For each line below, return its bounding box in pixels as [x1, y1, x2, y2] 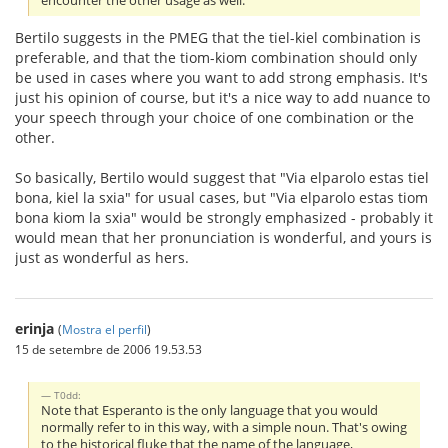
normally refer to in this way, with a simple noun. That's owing [41, 419, 408, 437]
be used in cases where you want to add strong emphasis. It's [15, 68, 428, 88]
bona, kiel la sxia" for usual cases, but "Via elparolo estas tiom [15, 188, 428, 208]
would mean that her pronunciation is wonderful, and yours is [15, 228, 432, 248]
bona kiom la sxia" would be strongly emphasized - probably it [15, 208, 433, 228]
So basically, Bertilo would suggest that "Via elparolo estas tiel [15, 168, 429, 188]
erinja [15, 319, 54, 339]
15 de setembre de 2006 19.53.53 [15, 341, 202, 358]
